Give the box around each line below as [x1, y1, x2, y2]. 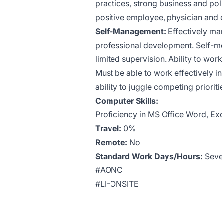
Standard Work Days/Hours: [95, 151, 203, 161]
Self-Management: [95, 26, 166, 36]
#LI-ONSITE [95, 179, 139, 189]
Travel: [95, 123, 121, 133]
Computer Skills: [95, 96, 158, 106]
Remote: [95, 137, 127, 147]
